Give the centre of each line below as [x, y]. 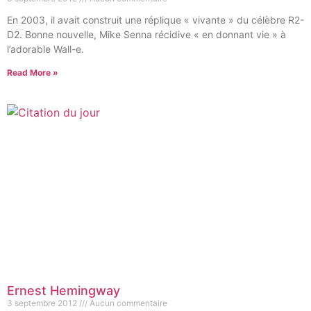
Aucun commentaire [127, 303]
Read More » [33, 73]
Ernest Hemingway [64, 291]
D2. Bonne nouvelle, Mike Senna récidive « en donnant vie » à [146, 34]
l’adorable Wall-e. [45, 49]
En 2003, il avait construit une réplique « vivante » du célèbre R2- [155, 20]
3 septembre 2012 [43, 303]
